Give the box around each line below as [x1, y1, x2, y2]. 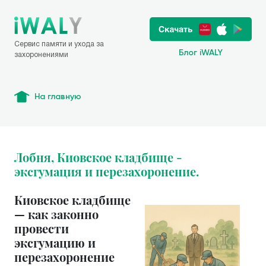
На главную [34, 91, 81, 102]
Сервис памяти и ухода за [14, 39, 104, 48]
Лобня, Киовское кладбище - [14, 149, 182, 165]
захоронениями [14, 50, 68, 59]
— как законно [14, 206, 99, 222]
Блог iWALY [179, 47, 223, 58]
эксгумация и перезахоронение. [14, 163, 199, 179]
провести [14, 220, 69, 236]
